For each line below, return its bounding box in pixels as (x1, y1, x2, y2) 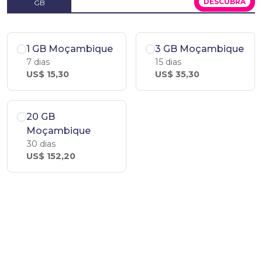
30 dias (26, 139, 56, 149)
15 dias (155, 57, 181, 67)
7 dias (26, 57, 50, 67)
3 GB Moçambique (155, 43, 244, 54)
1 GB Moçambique (26, 43, 113, 54)
